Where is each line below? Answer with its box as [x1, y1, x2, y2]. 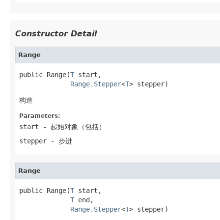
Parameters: [19, 112, 60, 119]
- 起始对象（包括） [39, 122, 106, 131]
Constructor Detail [15, 28, 97, 38]
